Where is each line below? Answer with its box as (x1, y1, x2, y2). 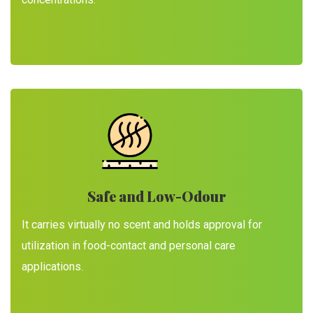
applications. (22, 260, 83, 273)
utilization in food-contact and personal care (22, 239, 235, 252)
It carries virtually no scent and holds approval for (22, 218, 262, 231)
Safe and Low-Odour (87, 187, 226, 205)
